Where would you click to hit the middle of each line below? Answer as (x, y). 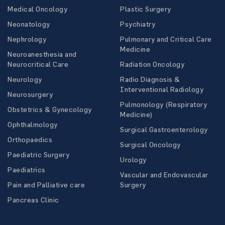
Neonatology (29, 24)
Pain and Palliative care (46, 184)
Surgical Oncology (150, 144)
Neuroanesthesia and (42, 54)
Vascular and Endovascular (164, 174)
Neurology (25, 79)
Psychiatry (138, 24)
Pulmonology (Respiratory (163, 104)
